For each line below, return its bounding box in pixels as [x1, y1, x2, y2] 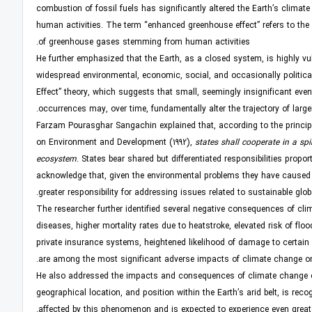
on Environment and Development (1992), [36, 136, 195, 150]
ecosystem [36, 153, 77, 166]
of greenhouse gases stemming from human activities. [38, 36, 250, 49]
